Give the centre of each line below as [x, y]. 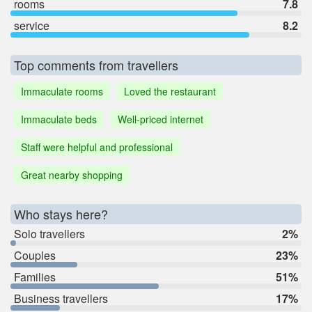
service [32, 26]
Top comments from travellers [96, 65]
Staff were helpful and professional [97, 147]
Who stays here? [61, 214]
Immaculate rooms [62, 92]
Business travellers [61, 299]
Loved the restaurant [170, 92]
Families [35, 277]
